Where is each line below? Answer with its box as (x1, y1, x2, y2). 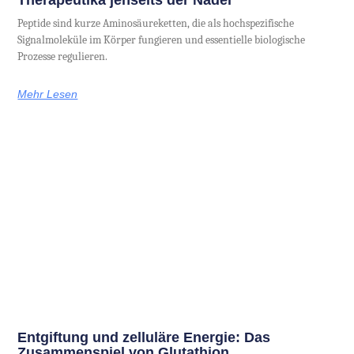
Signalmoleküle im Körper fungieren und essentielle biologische (17, 33, 306, 47)
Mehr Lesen (17, 88, 78, 101)
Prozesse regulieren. (17, 50, 108, 64)
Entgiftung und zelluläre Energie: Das (17, 329, 271, 345)
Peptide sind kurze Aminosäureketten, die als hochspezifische (17, 17, 295, 31)
